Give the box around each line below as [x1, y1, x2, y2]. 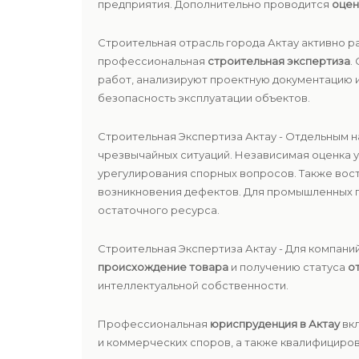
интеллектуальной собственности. [98, 279, 288, 292]
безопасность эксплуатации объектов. [98, 91, 310, 104]
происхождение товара [98, 260, 228, 273]
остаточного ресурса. [98, 204, 220, 216]
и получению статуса [228, 260, 348, 273]
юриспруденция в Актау [210, 317, 340, 330]
